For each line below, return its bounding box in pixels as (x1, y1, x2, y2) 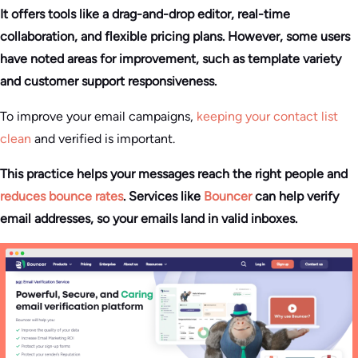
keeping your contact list (197, 108, 338, 124)
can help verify (252, 188, 339, 204)
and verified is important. (31, 130, 175, 146)
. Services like (123, 188, 204, 204)
